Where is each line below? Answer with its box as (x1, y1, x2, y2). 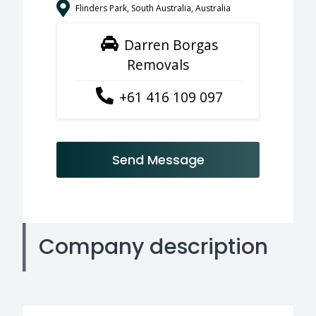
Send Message (111, 151, 205, 169)
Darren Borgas (120, 35, 218, 54)
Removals (127, 55, 189, 74)
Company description (38, 232, 268, 262)
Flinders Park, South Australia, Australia (75, 1, 231, 14)
